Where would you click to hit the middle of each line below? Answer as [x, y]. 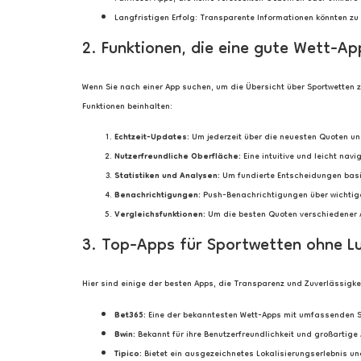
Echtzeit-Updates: [152, 138]
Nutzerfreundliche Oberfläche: [178, 158]
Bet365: [130, 315]
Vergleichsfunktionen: [160, 216]
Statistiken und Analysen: [167, 177]
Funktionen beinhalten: [127, 107]
